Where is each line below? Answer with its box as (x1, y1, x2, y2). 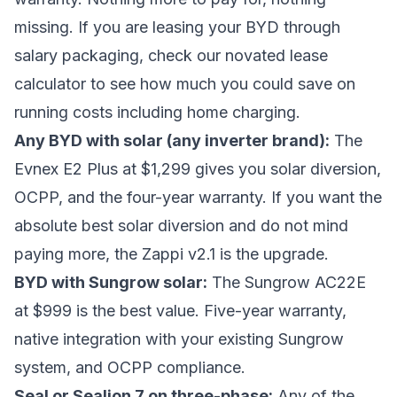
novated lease (225, 46, 328, 65)
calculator (14, 74, 86, 93)
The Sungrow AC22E (207, 273, 366, 292)
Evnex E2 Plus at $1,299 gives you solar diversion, (14, 160, 381, 178)
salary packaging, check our (14, 46, 225, 65)
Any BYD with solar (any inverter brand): (14, 131, 330, 150)
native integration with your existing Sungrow (14, 330, 344, 348)
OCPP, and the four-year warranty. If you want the (14, 188, 382, 206)
